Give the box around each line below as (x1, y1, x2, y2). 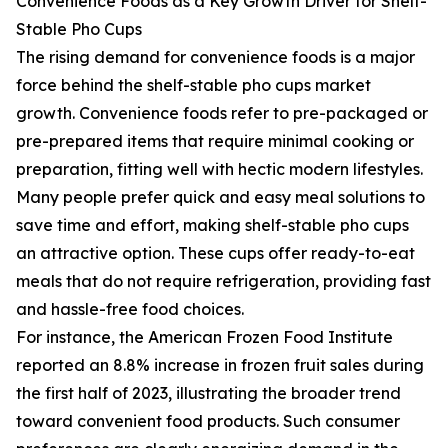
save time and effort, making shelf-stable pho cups (16, 215, 409, 236)
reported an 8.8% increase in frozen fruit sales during (16, 355, 424, 376)
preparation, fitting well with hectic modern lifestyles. (16, 159, 423, 180)
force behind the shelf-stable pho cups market (16, 75, 371, 96)
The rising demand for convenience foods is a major (16, 47, 415, 68)
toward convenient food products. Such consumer (16, 411, 400, 432)
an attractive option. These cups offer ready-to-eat (16, 243, 415, 264)
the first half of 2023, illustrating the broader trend (16, 383, 401, 404)
